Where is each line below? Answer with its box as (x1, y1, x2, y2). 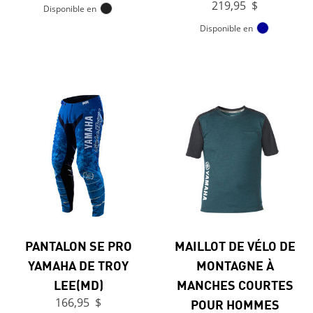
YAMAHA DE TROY (28, 256, 129, 275)
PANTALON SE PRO (24, 236, 132, 255)
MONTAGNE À (196, 256, 274, 275)
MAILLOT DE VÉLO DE (174, 236, 296, 255)
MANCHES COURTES (176, 275, 293, 294)
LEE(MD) (53, 275, 103, 294)
